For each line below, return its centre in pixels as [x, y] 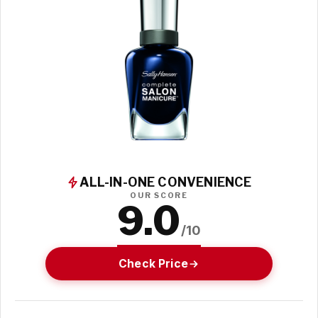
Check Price [153, 263]
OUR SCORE [159, 196]
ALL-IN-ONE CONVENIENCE [165, 182]
